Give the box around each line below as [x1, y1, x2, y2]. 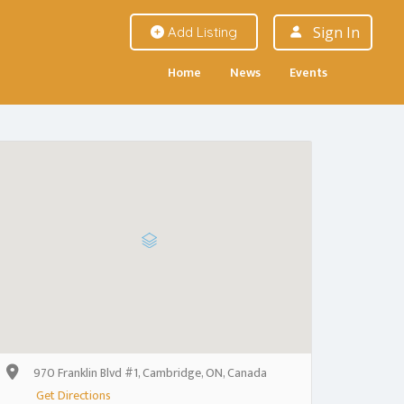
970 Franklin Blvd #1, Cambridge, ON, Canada [33, 363, 267, 383]
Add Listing [163, 23, 237, 41]
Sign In [312, 23, 360, 42]
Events [289, 62, 327, 83]
